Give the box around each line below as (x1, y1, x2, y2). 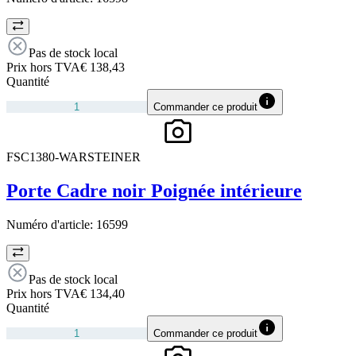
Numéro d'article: (6, 217, 96, 231)
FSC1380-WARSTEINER (6, 149, 141, 164)
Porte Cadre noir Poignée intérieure (6, 180, 302, 201)
